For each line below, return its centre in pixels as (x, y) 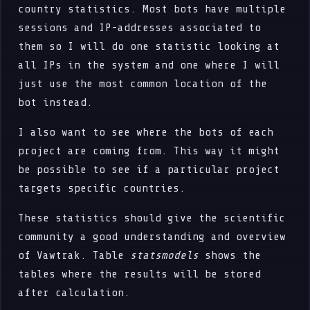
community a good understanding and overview (152, 236)
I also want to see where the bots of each (146, 132)
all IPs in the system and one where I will (149, 65)
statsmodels (165, 255)
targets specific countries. (102, 188)
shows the (230, 255)
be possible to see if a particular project (149, 169)
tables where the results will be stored (140, 274)
